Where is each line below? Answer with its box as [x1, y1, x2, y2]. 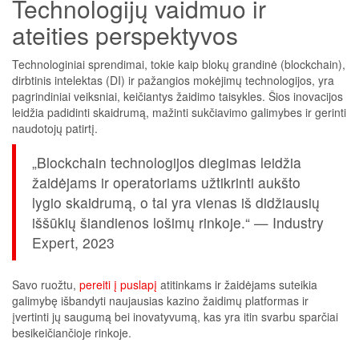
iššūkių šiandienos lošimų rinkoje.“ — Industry [32, 212, 324, 232]
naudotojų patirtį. [12, 120, 98, 136]
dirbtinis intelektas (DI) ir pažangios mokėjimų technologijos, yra [12, 72, 334, 88]
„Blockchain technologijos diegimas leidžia [32, 152, 301, 172]
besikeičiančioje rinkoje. [12, 325, 131, 341]
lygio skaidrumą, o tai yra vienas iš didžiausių [32, 192, 320, 212]
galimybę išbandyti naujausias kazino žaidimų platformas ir [12, 292, 309, 309]
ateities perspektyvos [12, 18, 238, 52]
